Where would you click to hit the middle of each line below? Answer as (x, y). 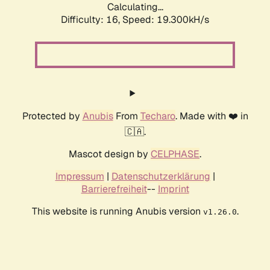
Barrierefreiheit (114, 189)
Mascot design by (110, 154)
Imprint (173, 189)
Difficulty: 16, (92, 20)
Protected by (52, 116)
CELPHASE (175, 154)
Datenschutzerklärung (161, 177)
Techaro (158, 116)
